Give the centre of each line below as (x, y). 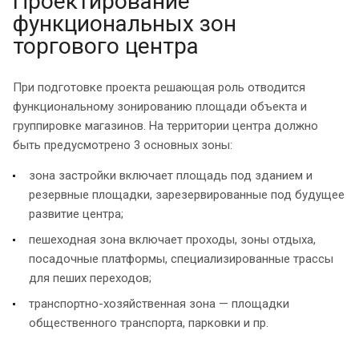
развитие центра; (76, 214)
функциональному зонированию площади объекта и (160, 106)
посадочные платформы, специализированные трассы (181, 258)
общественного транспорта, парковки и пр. (149, 323)
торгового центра (106, 46)
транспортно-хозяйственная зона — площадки (159, 303)
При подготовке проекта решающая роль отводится (159, 87)
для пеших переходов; (90, 278)
